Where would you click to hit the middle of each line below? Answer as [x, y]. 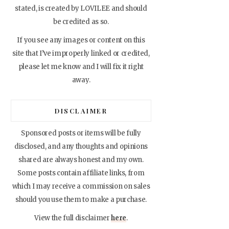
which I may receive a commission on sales [81, 186]
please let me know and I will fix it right [81, 66]
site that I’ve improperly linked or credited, [81, 53]
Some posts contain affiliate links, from [81, 173]
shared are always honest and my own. [81, 159]
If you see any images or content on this [81, 40]
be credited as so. [81, 21]
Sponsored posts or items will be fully [81, 133]
